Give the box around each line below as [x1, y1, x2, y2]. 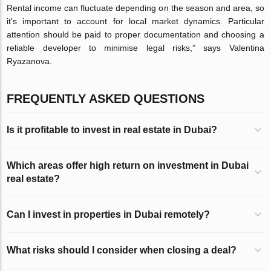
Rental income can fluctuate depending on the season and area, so [7, 2, 264, 13]
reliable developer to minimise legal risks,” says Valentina [7, 42, 264, 53]
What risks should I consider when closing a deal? [7, 244, 237, 255]
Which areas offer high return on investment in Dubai [7, 160, 249, 171]
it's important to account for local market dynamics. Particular [7, 16, 264, 26]
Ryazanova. [7, 56, 53, 66]
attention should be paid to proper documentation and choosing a [7, 29, 264, 39]
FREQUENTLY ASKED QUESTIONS [7, 91, 205, 105]
